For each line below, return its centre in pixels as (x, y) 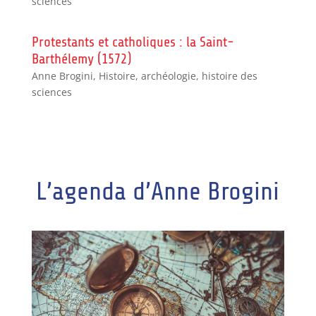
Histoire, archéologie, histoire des (178, 76)
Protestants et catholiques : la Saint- (133, 42)
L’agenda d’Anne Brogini (158, 192)
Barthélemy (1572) (81, 59)
